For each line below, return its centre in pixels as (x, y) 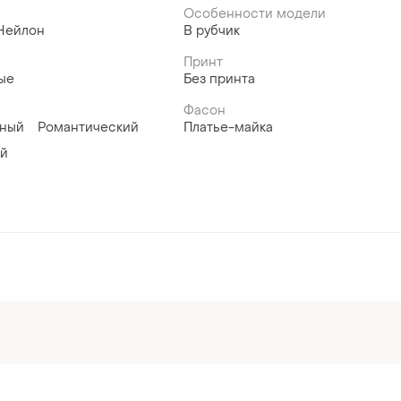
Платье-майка (228, 128)
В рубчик (211, 31)
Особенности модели (254, 14)
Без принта (219, 80)
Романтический (89, 128)
